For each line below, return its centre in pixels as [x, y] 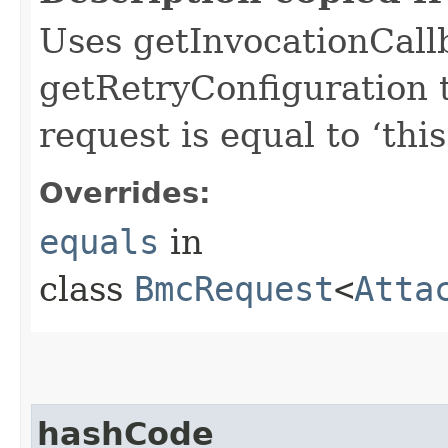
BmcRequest [234, 288]
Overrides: [125, 192]
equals [99, 241]
